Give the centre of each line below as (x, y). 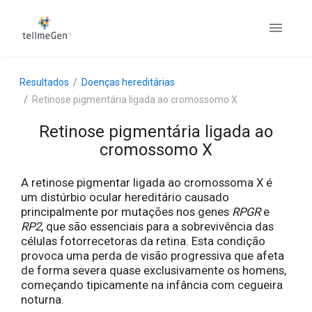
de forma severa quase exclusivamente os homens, (154, 271)
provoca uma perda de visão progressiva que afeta (153, 256)
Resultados (44, 82)
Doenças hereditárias (128, 82)
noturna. (42, 300)
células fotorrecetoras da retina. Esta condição (143, 242)
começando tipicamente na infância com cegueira (152, 286)
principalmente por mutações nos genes (126, 212)
